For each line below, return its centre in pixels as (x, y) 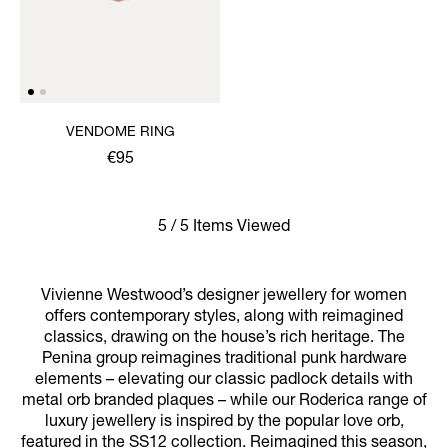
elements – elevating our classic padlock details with (224, 380)
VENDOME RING (120, 132)
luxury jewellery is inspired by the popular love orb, (224, 422)
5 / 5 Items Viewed (224, 227)
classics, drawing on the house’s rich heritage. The (224, 338)
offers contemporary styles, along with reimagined (224, 317)
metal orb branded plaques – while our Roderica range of (224, 401)
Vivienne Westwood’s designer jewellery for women (224, 296)
